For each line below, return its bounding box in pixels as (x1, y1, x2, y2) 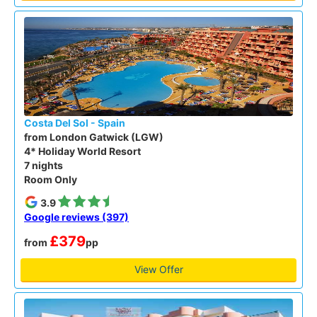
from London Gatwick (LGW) (24, 130, 163, 143)
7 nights (24, 158, 63, 171)
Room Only (24, 173, 77, 185)
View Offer (134, 263, 183, 275)
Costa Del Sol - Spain (24, 116, 125, 129)
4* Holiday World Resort (24, 144, 141, 157)
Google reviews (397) (24, 210, 129, 223)
